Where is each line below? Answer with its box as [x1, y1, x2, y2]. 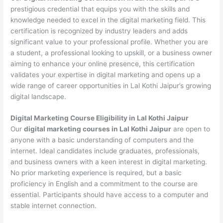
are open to [171, 125, 211, 133]
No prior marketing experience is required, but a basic [10, 169, 182, 177]
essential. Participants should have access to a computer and [10, 191, 209, 199]
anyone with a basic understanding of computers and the [10, 136, 194, 144]
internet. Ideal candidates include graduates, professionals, [10, 147, 200, 155]
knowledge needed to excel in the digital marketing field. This [10, 15, 206, 24]
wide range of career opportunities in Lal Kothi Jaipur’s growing [10, 81, 212, 90]
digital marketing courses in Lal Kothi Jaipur [24, 125, 172, 133]
